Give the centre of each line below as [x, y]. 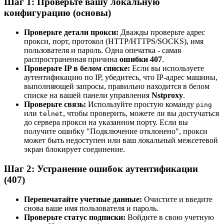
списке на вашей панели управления [88, 95]
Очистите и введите [177, 199]
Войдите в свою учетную [170, 217]
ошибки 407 [141, 59]
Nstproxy [167, 95]
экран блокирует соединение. [74, 149]
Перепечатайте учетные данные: [83, 199]
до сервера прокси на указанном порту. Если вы [106, 122]
